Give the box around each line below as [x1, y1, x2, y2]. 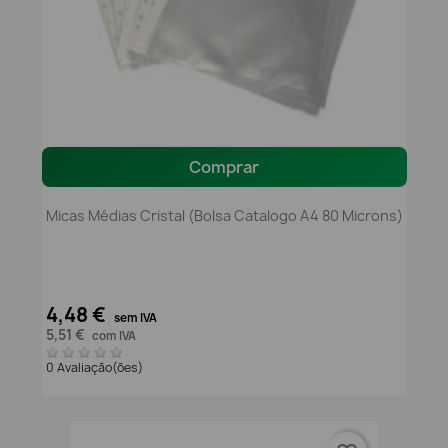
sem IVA [113, 310, 157, 327]
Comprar [189, 156, 259, 179]
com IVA [91, 328, 136, 345]
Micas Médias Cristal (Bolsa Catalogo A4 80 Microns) [45, 205, 403, 225]
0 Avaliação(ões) [45, 359, 146, 377]
